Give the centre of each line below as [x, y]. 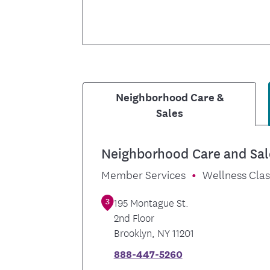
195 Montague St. [151, 202]
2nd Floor [134, 218]
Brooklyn [133, 233]
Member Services [144, 174]
